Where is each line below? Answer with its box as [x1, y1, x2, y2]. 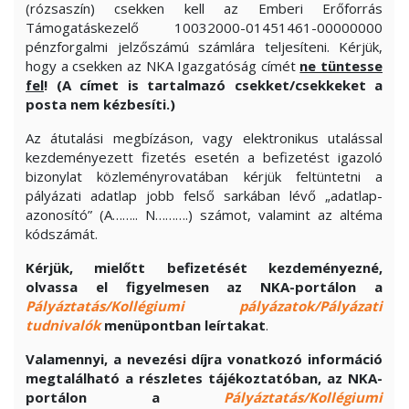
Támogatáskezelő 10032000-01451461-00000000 [26, 18, 383, 37]
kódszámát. [26, 225, 98, 243]
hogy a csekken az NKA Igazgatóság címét [26, 57, 300, 75]
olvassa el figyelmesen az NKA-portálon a [26, 278, 383, 296]
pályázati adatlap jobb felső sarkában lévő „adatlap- [26, 186, 383, 204]
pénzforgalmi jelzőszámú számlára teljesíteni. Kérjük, [26, 37, 383, 56]
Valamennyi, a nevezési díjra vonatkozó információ [26, 350, 383, 368]
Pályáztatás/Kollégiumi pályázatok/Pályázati [26, 297, 383, 315]
